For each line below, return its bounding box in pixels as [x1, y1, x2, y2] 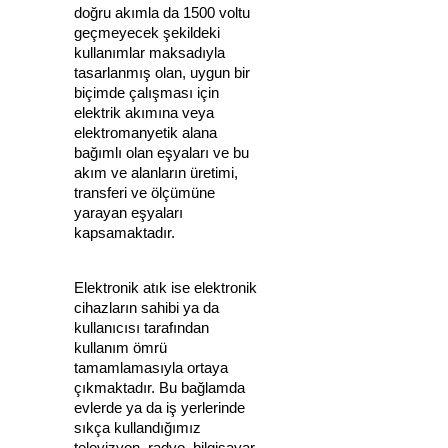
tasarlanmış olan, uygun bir [74, 64, 250, 81]
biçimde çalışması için [74, 84, 219, 101]
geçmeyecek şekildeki [74, 24, 220, 41]
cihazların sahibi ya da [74, 299, 219, 316]
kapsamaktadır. [74, 224, 175, 241]
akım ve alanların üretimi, [74, 164, 238, 181]
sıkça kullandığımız [74, 419, 201, 436]
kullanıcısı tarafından [74, 319, 209, 336]
